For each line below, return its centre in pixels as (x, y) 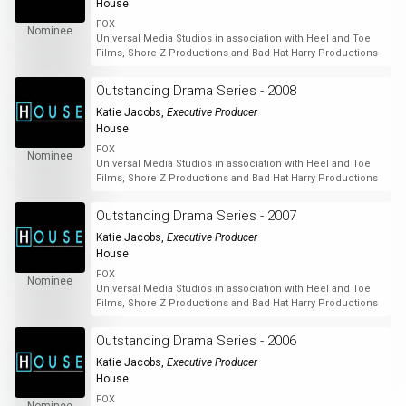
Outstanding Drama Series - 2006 (196, 340)
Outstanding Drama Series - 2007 (196, 215)
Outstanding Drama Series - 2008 (196, 90)
